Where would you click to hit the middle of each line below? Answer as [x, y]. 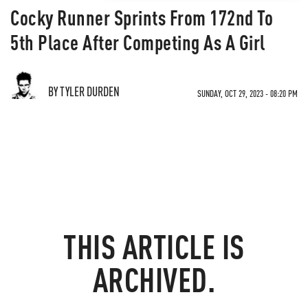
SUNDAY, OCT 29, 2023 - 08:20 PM [247, 93]
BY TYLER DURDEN [84, 91]
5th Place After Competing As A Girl [138, 42]
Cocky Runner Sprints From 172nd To [142, 17]
